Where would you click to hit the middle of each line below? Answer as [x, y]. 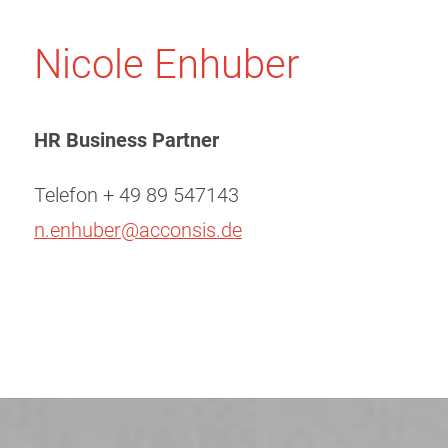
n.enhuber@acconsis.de [138, 230]
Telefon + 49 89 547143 [136, 195]
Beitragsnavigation [135, 312]
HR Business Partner [126, 140]
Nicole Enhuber [166, 64]
